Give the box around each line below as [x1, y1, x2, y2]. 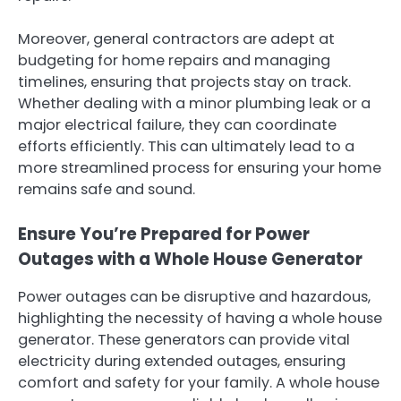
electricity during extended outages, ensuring [18, 350, 346, 371]
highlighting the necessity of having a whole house [18, 307, 382, 328]
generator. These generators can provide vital [18, 328, 350, 350]
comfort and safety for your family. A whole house [18, 371, 380, 393]
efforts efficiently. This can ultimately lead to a [18, 135, 354, 157]
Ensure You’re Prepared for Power [18, 221, 310, 246]
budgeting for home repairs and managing [18, 49, 330, 71]
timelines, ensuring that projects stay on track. [18, 71, 351, 92]
